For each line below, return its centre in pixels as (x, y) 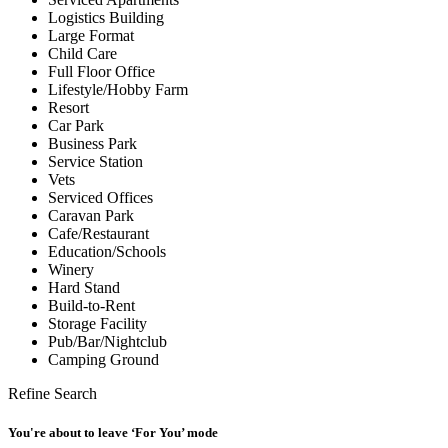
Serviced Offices (100, 197)
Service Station (95, 161)
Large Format (91, 35)
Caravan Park (91, 215)
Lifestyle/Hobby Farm (118, 89)
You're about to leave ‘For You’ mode (113, 433)
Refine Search (52, 393)
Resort (68, 107)
